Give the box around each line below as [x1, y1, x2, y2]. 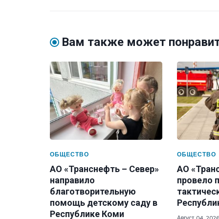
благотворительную [50, 186, 136, 197]
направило [50, 175, 95, 185]
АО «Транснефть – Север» [50, 164, 159, 174]
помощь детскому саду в [50, 197, 157, 208]
